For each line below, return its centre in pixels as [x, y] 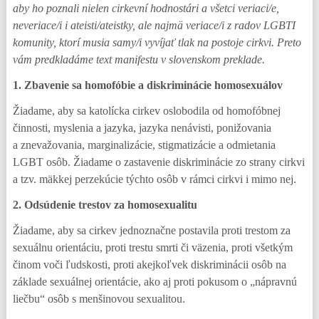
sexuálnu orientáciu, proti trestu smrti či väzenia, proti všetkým [152, 247]
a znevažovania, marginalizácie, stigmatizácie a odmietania [144, 145]
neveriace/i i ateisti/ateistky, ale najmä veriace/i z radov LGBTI [154, 25]
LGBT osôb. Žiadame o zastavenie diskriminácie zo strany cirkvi [158, 162]
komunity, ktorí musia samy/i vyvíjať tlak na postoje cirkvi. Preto [157, 42]
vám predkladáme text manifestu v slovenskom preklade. [138, 59]
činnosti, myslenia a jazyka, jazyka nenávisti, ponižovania [142, 128]
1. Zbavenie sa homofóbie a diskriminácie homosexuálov [147, 85]
